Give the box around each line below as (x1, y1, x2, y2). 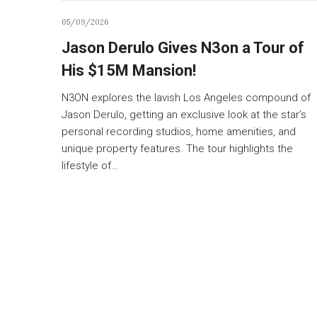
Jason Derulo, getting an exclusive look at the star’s (62, 108, 306, 121)
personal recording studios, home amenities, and (62, 125, 296, 138)
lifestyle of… (62, 158, 118, 172)
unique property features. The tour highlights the (62, 142, 293, 155)
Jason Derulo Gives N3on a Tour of (62, 38, 304, 57)
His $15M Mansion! (62, 61, 196, 79)
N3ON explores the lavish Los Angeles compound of (62, 91, 311, 104)
